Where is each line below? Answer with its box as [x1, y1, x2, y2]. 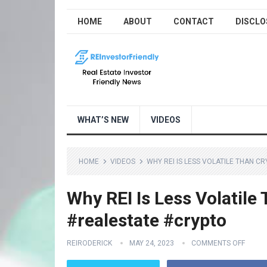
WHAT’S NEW [77, 115, 129, 125]
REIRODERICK [67, 239, 112, 247]
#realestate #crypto [67, 210, 226, 231]
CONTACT [173, 17, 214, 26]
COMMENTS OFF [191, 239, 245, 247]
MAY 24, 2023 [129, 239, 174, 247]
